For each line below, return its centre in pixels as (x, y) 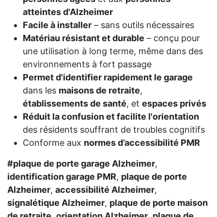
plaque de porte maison (159, 203)
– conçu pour (172, 38)
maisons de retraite (99, 91)
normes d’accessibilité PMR (142, 143)
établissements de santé (75, 104)
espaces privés (174, 104)
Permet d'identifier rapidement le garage (108, 77)
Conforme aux (53, 143)
